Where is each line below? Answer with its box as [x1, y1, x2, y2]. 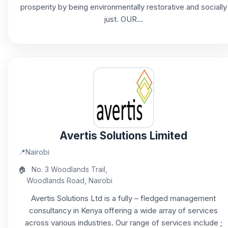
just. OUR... [104, 14, 143, 24]
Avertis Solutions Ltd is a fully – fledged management [31, 193, 216, 203]
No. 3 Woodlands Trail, [32, 165, 107, 174]
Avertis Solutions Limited [60, 129, 187, 142]
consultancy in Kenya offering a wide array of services [29, 206, 218, 215]
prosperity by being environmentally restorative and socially [20, 2, 227, 12]
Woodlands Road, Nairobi [26, 176, 112, 185]
